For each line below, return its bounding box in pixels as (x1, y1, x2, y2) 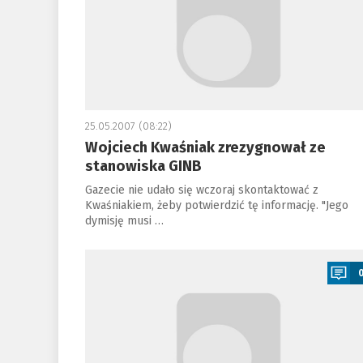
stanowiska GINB (84, 157, 202, 175)
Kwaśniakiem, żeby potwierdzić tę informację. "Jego (84, 199, 348, 212)
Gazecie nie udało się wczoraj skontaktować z (84, 183, 318, 197)
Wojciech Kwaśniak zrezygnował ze (84, 139, 326, 156)
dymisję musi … (84, 214, 164, 228)
